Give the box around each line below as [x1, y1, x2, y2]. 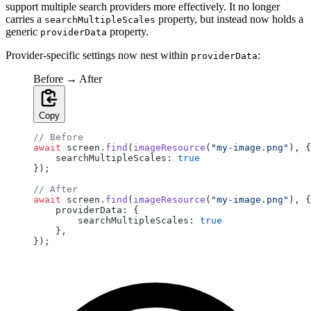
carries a [6, 12, 44, 25]
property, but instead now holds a [155, 12, 303, 25]
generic [6, 25, 40, 37]
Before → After [33, 72, 102, 85]
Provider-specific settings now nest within [6, 49, 191, 61]
